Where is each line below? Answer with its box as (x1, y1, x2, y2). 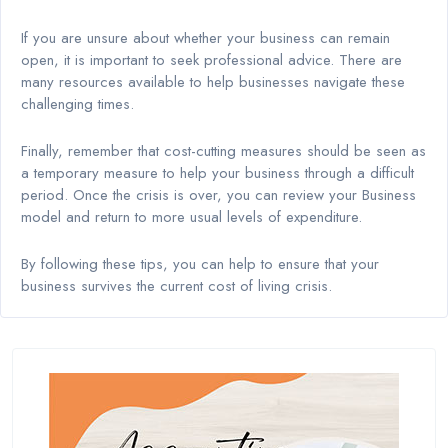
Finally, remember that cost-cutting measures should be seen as (21, 139, 426, 162)
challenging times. (21, 92, 134, 115)
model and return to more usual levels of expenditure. (21, 205, 362, 228)
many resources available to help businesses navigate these (21, 70, 405, 93)
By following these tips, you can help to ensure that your (21, 252, 379, 275)
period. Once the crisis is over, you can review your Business (21, 183, 416, 206)
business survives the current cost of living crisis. (21, 274, 332, 297)
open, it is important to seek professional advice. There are (21, 48, 402, 71)
